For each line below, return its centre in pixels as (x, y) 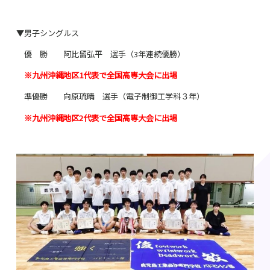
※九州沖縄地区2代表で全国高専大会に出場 (100, 118)
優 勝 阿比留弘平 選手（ (75, 54)
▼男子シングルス (47, 33)
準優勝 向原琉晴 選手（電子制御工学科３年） (110, 96)
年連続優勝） (161, 54)
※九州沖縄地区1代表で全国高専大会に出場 (100, 75)
